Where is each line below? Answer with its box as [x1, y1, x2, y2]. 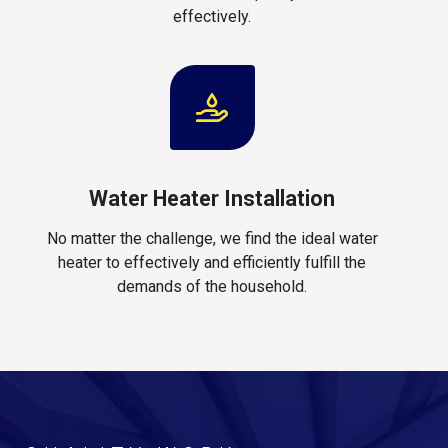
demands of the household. [117, 276, 307, 296]
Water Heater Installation [89, 185, 335, 211]
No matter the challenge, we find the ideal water [46, 228, 378, 248]
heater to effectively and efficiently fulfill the [58, 252, 366, 272]
